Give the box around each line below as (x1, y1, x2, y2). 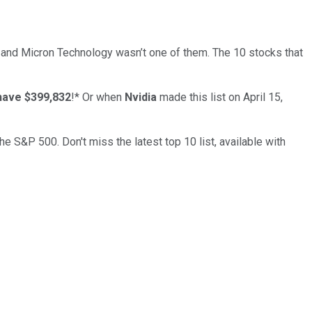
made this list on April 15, (159, 90, 283, 104)
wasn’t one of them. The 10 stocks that (116, 45, 303, 59)
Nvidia (125, 90, 157, 104)
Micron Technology (21, 45, 113, 59)
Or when (82, 90, 125, 104)
